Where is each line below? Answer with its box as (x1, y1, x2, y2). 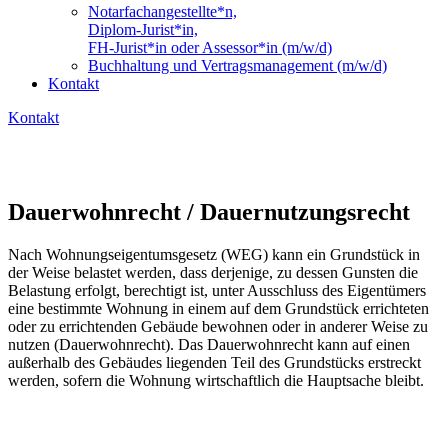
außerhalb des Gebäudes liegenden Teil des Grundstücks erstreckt (8, 353, 421, 371)
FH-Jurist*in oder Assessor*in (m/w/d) (88, 39, 332, 56)
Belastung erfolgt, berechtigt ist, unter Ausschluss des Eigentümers (8, 281, 426, 299)
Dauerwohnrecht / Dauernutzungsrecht (8, 198, 410, 225)
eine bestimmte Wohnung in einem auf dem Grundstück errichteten (8, 299, 429, 317)
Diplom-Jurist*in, (88, 21, 198, 38)
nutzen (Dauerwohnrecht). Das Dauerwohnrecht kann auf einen (8, 335, 410, 353)
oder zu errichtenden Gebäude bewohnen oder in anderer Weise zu (8, 317, 428, 335)
